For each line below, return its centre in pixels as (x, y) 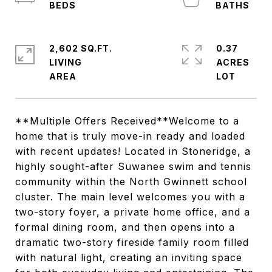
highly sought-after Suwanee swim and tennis (133, 166)
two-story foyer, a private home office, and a (133, 212)
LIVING (66, 62)
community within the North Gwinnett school (131, 182)
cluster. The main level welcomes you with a (130, 197)
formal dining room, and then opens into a (125, 227)
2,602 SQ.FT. (81, 48)
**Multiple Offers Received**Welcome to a (127, 121)
